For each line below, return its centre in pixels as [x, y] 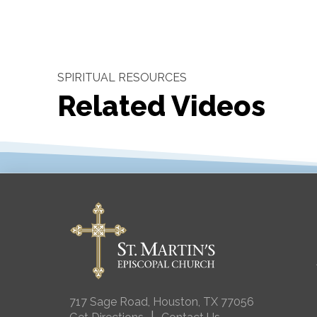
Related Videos [161, 105]
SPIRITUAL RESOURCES [122, 77]
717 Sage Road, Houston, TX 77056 [162, 302]
